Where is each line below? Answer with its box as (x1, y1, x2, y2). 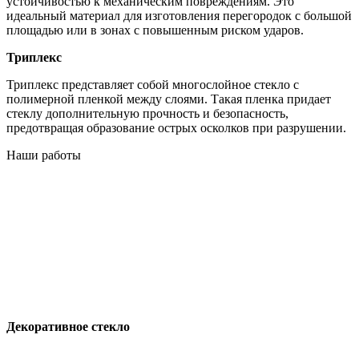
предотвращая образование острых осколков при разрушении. (6, 121, 346, 135)
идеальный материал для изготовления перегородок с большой (6, 9, 352, 23)
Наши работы (6, 148, 81, 163)
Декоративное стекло (6, 320, 130, 334)
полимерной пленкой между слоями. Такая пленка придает (6, 92, 331, 107)
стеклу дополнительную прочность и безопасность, (6, 107, 288, 121)
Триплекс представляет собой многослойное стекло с (6, 78, 299, 92)
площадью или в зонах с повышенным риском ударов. (6, 23, 304, 38)
